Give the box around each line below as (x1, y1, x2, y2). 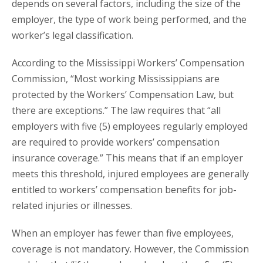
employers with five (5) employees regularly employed (12, 120, 248, 133)
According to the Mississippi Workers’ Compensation (12, 56, 244, 70)
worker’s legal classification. (12, 29, 133, 42)
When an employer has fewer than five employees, (12, 227, 234, 240)
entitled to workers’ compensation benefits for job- (12, 183, 237, 197)
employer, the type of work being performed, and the (12, 13, 247, 26)
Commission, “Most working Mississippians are (12, 72, 220, 86)
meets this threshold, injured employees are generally (12, 167, 249, 181)
